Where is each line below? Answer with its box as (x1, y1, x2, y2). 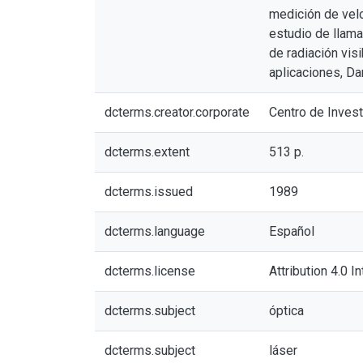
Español (269, 224, 314, 239)
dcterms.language (105, 224, 205, 239)
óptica (269, 303, 304, 318)
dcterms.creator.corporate (105, 105, 250, 120)
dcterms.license (105, 263, 195, 279)
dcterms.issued (105, 184, 193, 199)
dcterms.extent (105, 144, 190, 160)
